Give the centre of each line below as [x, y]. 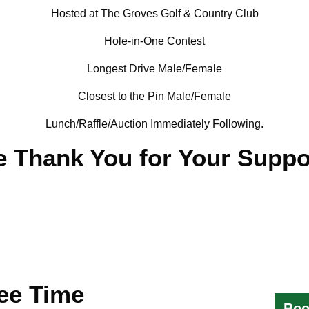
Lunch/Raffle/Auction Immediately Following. [154, 124]
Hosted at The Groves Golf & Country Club [154, 13]
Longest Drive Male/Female [154, 69]
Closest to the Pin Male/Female [154, 96]
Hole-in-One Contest [154, 41]
